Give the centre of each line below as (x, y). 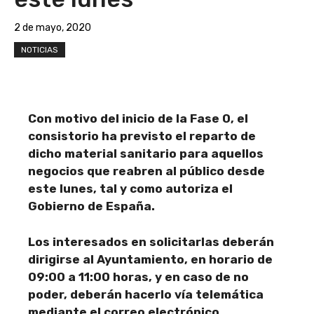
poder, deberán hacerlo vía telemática (146, 294)
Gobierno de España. (91, 206)
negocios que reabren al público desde (146, 171)
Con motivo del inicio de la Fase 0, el (138, 118)
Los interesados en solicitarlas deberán (151, 241)
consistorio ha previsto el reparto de (142, 136)
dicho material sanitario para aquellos (146, 153)
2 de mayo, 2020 (53, 28)
